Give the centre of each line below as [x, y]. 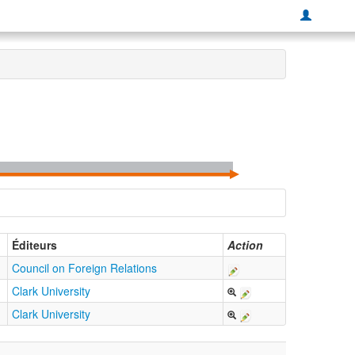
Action [245, 245]
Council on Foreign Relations [84, 268]
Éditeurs [34, 245]
